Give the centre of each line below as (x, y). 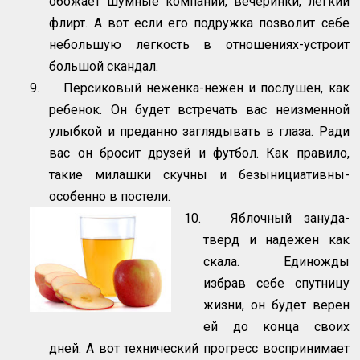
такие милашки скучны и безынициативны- (199, 175)
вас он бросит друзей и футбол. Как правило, (199, 153)
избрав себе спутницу (276, 284)
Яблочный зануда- (290, 219)
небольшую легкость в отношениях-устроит (199, 45)
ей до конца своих (276, 327)
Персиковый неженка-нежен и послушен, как (206, 88)
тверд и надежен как (276, 240)
